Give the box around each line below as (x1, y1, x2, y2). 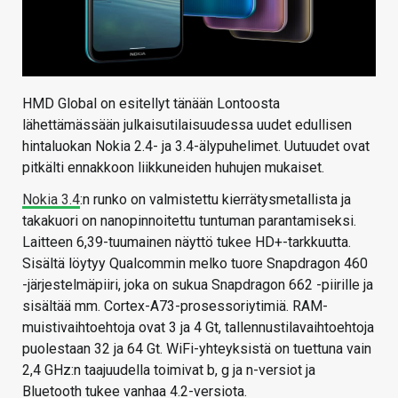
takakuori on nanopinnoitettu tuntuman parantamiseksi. (22, 211, 356, 229)
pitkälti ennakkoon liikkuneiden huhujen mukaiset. (22, 158, 324, 176)
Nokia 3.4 (22, 190, 80, 208)
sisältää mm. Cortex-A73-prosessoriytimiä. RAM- (22, 297, 328, 314)
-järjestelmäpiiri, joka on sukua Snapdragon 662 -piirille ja (22, 275, 373, 293)
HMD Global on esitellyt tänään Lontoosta (22, 94, 280, 112)
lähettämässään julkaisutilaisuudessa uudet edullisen (22, 115, 352, 133)
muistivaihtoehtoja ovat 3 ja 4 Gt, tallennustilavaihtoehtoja (22, 318, 374, 336)
